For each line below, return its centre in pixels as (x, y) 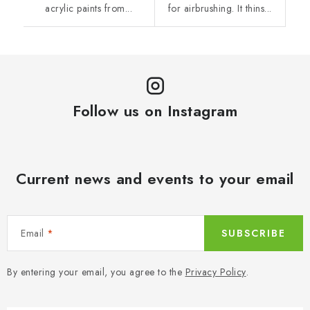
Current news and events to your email (155, 178)
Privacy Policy (216, 272)
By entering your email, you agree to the (96, 272)
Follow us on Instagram (155, 110)
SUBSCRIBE (254, 233)
